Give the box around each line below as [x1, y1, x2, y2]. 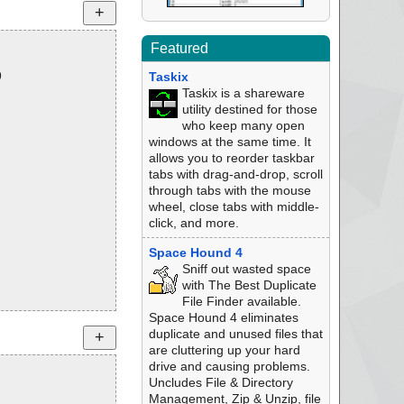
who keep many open [181, 118, 305, 133]
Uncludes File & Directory [148, 375, 293, 390]
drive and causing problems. [148, 359, 310, 373]
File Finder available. [181, 294, 301, 308]
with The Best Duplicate [181, 278, 317, 292]
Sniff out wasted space [181, 262, 311, 276]
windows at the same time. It [148, 134, 311, 149]
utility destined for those [181, 102, 317, 116]
